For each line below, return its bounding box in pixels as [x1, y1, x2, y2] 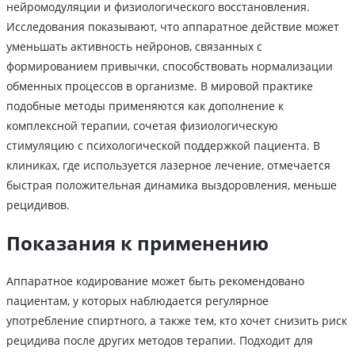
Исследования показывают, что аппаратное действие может [6, 19, 339, 35]
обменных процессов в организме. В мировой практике [6, 78, 313, 94]
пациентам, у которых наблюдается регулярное [6, 293, 269, 309]
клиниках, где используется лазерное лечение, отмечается [6, 158, 330, 174]
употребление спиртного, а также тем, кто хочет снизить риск [6, 313, 347, 329]
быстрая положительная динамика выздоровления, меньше [6, 177, 337, 193]
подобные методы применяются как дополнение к [6, 98, 284, 114]
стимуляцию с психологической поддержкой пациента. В [6, 138, 320, 154]
